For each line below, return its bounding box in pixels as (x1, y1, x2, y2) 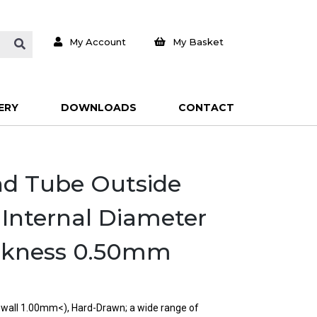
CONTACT (178, 100, 234, 114)
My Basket (173, 35, 224, 47)
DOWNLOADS (60, 100, 137, 114)
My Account (69, 35, 126, 47)
